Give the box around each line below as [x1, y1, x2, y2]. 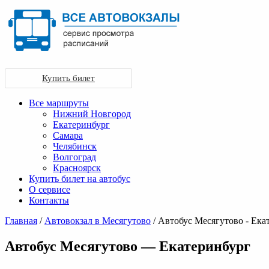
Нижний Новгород [53, 109, 131, 119]
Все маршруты [29, 98, 89, 108]
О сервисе [29, 184, 70, 195]
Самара [53, 130, 83, 141]
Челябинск [53, 141, 97, 151]
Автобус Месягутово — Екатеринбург [5, 238, 250, 254]
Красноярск [53, 163, 101, 173]
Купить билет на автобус [29, 174, 130, 184]
